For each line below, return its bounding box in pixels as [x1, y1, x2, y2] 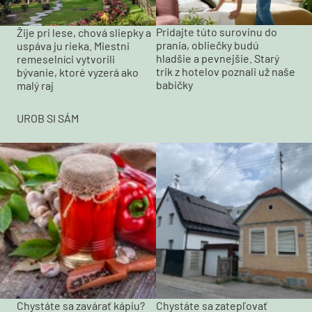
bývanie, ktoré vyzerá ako [17, 65, 139, 79]
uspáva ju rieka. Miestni [17, 38, 130, 52]
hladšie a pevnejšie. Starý [156, 52, 279, 65]
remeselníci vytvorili [17, 52, 115, 65]
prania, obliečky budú [156, 38, 259, 52]
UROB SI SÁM [17, 111, 79, 125]
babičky [156, 78, 193, 92]
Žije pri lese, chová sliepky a [17, 25, 151, 39]
